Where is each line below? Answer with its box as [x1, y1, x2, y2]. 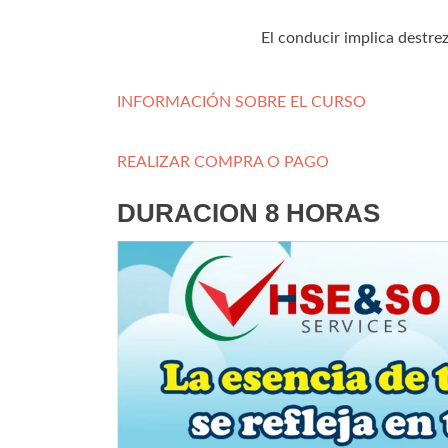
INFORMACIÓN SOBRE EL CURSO [117, 94, 366, 110]
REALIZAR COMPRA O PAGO [117, 154, 329, 170]
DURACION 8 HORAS [117, 198, 380, 228]
